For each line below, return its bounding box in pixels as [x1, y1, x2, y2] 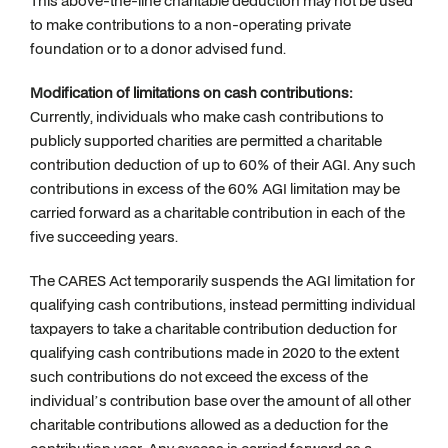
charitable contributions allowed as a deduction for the [30, 414, 388, 435]
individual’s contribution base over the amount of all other [30, 390, 411, 411]
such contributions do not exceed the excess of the [30, 366, 368, 387]
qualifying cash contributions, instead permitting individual [30, 294, 415, 315]
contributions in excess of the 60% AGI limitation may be [30, 178, 400, 199]
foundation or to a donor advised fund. [30, 38, 286, 59]
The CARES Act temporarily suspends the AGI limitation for [30, 270, 415, 291]
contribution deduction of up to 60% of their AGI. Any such [30, 154, 416, 175]
